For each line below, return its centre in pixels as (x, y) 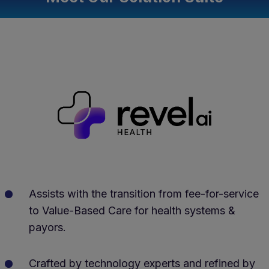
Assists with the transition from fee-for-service (144, 194)
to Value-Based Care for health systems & (132, 211)
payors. (47, 228)
